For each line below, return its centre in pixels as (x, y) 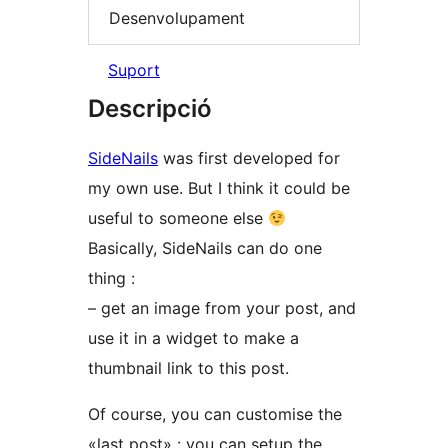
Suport (134, 70)
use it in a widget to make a (193, 338)
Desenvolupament (177, 17)
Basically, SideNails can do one (205, 248)
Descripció (150, 109)
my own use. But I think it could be (219, 188)
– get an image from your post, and (222, 308)
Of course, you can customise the (215, 414)
